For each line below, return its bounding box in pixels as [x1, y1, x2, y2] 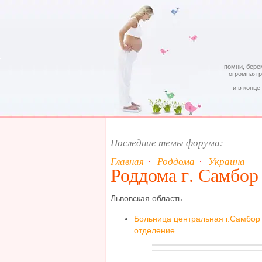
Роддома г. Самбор [111, 162, 258, 187]
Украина [208, 154, 245, 168]
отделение [134, 225, 175, 235]
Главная [111, 154, 144, 168]
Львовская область [111, 194, 182, 204]
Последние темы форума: [111, 136, 223, 150]
